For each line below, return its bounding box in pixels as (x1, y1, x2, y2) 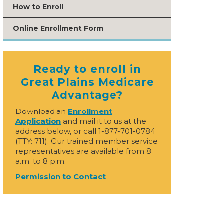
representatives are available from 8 (15, 146, 151, 156)
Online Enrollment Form (13, 24, 103, 33)
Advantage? (52, 89, 123, 101)
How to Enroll (13, 2, 63, 11)
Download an (15, 107, 68, 116)
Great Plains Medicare (20, 76, 154, 88)
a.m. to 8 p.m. (15, 156, 66, 166)
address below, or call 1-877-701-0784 (15, 126, 155, 136)
